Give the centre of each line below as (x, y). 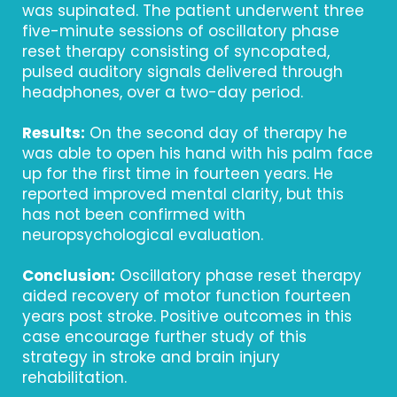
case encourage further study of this (164, 337)
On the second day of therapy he (216, 133)
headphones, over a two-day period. (163, 92)
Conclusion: (69, 276)
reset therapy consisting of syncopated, (176, 51)
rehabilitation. (74, 378)
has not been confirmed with (134, 214)
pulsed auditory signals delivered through (183, 72)
